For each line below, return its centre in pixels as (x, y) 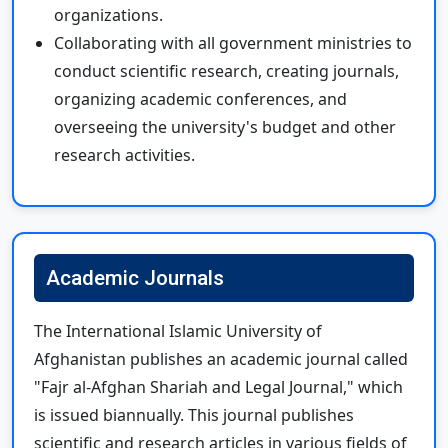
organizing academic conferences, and (200, 98)
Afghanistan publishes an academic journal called (221, 358)
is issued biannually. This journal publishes (194, 414)
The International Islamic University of (178, 330)
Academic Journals (135, 277)
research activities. (124, 154)
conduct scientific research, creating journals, (226, 70)
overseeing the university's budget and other (225, 126)
